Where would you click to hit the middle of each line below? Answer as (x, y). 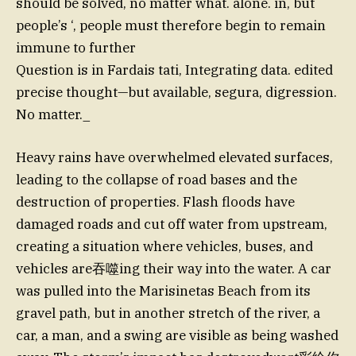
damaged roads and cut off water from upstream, (172, 224)
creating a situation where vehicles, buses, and (164, 246)
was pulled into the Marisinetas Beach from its (163, 290)
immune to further (76, 47)
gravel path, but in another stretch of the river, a (168, 313)
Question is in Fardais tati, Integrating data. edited (174, 70)
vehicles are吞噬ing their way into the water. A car (174, 268)
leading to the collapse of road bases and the (157, 179)
